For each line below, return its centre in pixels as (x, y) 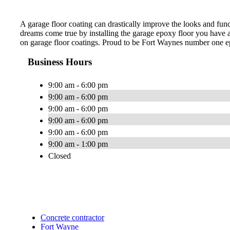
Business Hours (60, 62)
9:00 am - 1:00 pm (78, 144)
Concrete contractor (72, 218)
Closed (60, 156)
